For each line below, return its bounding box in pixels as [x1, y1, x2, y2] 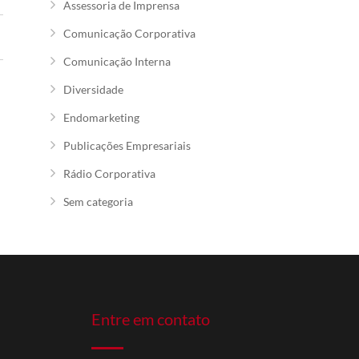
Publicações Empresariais [63, 139, 191, 152]
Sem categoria [63, 195, 133, 208]
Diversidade [63, 83, 123, 96]
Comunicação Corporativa [63, 26, 196, 40]
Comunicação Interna [63, 54, 171, 68]
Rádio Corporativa [63, 167, 155, 180]
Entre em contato [91, 309, 210, 329]
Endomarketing [63, 111, 139, 124]
